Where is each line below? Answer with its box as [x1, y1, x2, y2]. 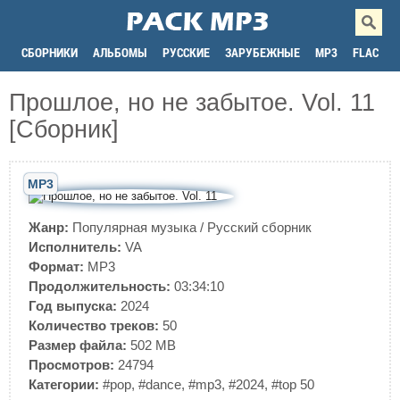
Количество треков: [29, 318, 159, 333]
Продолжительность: [29, 279, 171, 294]
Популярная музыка [72, 220, 196, 235]
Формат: [29, 259, 84, 274]
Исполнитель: [29, 239, 121, 254]
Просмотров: [29, 357, 114, 372]
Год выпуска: [29, 298, 117, 313]
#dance [138, 377, 181, 392]
